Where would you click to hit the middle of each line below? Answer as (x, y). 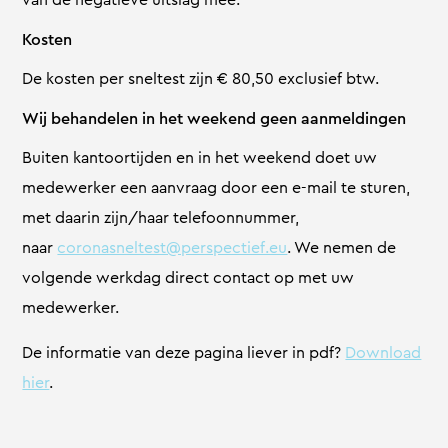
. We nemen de (342, 248)
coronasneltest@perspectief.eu (172, 248)
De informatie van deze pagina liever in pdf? (184, 353)
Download (383, 353)
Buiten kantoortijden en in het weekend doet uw (200, 158)
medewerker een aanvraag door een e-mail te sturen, (216, 188)
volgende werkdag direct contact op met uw (188, 278)
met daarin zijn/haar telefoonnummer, (161, 218)
